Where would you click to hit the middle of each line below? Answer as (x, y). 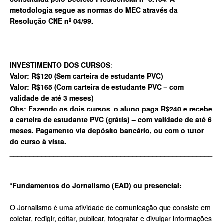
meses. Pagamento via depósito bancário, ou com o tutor (107, 130)
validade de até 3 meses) (52, 97)
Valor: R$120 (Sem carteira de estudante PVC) (86, 76)
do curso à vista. (38, 141)
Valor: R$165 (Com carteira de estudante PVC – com (97, 86)
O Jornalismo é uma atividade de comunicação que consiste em (110, 207)
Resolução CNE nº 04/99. (52, 21)
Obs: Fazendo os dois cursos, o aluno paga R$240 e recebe (111, 108)
